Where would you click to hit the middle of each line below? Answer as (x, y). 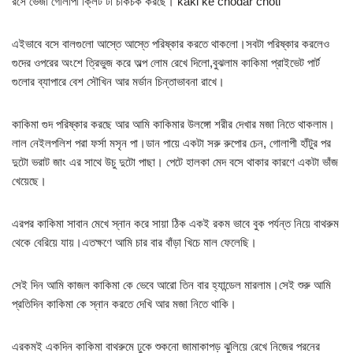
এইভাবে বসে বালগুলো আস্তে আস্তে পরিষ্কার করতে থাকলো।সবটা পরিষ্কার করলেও (171, 44)
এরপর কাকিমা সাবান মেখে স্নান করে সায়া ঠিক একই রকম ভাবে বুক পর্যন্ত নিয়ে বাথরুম (175, 224)
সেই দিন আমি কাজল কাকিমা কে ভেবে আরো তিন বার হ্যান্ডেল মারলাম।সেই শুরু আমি (171, 285)
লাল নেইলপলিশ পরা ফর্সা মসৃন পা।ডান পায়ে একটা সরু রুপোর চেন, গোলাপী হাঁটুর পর (171, 143)
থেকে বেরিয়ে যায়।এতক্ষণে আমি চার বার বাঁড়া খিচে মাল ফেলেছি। (134, 243)
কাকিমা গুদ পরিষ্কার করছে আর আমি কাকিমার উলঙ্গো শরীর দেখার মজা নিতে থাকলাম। (173, 124)
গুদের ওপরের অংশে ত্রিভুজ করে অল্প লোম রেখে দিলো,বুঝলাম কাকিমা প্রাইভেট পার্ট (166, 63)
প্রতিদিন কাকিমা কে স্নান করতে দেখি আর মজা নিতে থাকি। (124, 304)
